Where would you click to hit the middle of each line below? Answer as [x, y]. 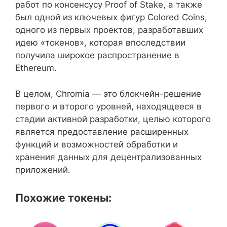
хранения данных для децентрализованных [108, 157]
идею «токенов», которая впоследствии [100, 43]
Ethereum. [36, 68]
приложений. [43, 169]
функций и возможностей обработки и [97, 144]
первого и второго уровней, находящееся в [108, 106]
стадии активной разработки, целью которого [113, 119]
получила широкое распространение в [97, 55]
